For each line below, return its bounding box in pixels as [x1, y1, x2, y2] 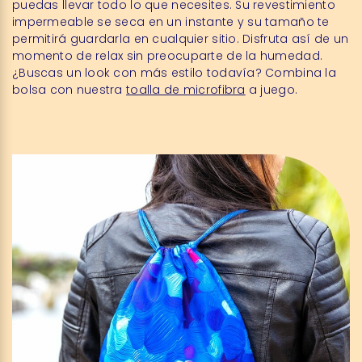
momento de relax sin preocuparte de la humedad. [12, 48, 323, 64]
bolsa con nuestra [12, 82, 127, 98]
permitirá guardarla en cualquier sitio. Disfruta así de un [12, 31, 349, 47]
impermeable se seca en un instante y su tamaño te [12, 14, 330, 30]
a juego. [245, 82, 298, 98]
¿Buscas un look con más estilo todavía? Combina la [12, 65, 336, 81]
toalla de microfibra [126, 82, 246, 98]
